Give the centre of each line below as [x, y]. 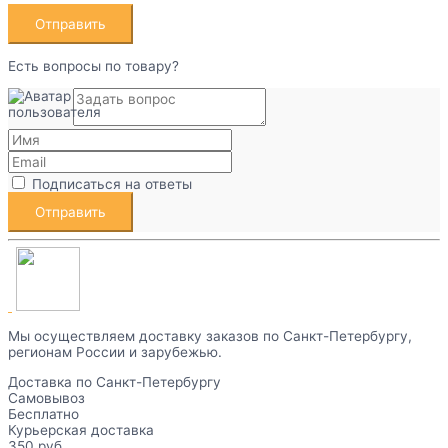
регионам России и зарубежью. [115, 352]
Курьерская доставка [81, 429]
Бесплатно [43, 413]
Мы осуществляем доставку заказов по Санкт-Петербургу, [210, 336]
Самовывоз [46, 397]
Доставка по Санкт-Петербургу [114, 381]
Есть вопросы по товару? [93, 66]
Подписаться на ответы [112, 183]
